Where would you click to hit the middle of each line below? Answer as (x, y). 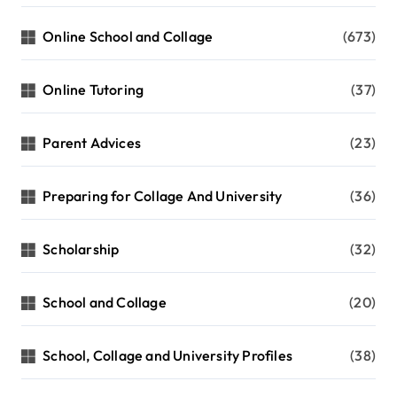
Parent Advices (92, 143)
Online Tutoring (93, 90)
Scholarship (81, 249)
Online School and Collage (128, 37)
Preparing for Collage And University (163, 196)
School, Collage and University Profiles (168, 356)
